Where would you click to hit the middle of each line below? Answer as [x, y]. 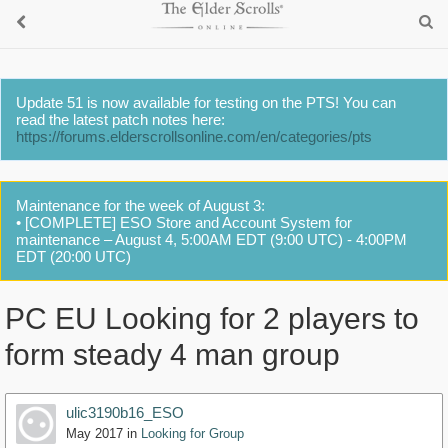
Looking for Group [192, 434]
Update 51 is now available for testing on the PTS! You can [206, 102]
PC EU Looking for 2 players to [212, 319]
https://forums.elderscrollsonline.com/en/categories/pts [194, 136]
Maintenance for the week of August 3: [140, 205]
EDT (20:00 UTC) [73, 256]
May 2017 [94, 434]
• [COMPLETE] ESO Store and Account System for [184, 222]
